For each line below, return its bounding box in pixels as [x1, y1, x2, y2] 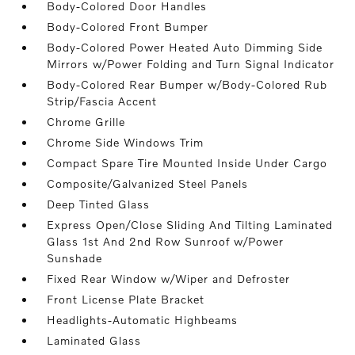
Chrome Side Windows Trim [47, 136, 204, 149]
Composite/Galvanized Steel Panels [47, 177, 249, 190]
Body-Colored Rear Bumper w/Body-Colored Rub [47, 78, 328, 91]
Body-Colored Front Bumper [47, 20, 209, 33]
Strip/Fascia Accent [47, 94, 158, 108]
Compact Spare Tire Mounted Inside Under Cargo [47, 156, 328, 170]
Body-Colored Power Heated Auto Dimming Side [47, 40, 323, 54]
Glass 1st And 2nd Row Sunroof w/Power [47, 235, 284, 248]
